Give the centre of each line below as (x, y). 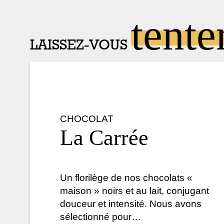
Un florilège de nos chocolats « (126, 178)
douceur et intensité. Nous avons (131, 204)
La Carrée (104, 138)
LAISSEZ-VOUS (80, 45)
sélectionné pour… (100, 217)
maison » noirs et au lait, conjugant (134, 191)
